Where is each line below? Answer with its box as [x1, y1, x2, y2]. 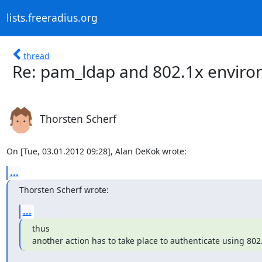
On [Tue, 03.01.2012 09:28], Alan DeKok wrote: [6, 145, 187, 157]
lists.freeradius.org [6, 11, 98, 25]
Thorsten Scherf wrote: [19, 184, 109, 195]
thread [23, 50, 50, 61]
